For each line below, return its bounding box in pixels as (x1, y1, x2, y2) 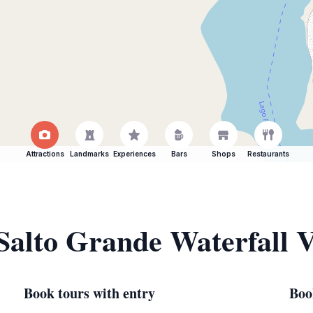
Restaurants (247, 150, 289, 158)
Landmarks (70, 150, 109, 158)
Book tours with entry (24, 283, 155, 303)
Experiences (112, 150, 156, 158)
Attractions (25, 150, 64, 158)
